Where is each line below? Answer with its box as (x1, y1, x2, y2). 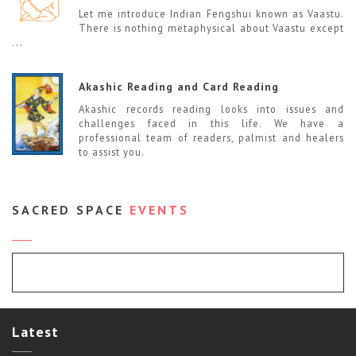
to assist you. (79, 145, 145, 159)
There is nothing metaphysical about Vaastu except (79, 21, 344, 34)
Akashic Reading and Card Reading (79, 79, 279, 94)
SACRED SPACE (12, 201, 130, 218)
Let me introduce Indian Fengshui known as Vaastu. (79, 6, 344, 20)
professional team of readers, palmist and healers (79, 131, 344, 145)
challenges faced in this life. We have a (79, 117, 344, 130)
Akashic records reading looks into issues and (79, 103, 344, 116)
